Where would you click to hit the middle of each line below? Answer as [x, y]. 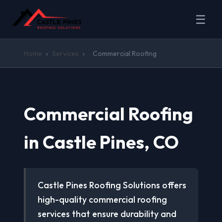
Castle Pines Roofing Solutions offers [112, 185]
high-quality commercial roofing [102, 199]
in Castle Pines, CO [101, 142]
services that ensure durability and [107, 214]
